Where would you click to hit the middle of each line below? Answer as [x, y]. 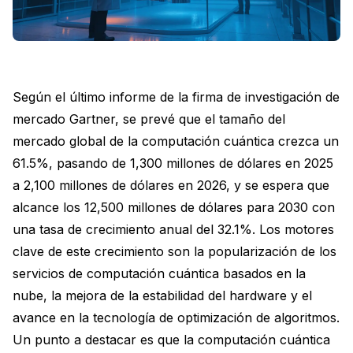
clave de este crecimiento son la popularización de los [175, 251]
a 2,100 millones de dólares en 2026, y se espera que [171, 185]
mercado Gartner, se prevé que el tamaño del [149, 119]
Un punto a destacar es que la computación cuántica [171, 339]
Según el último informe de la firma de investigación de [176, 97]
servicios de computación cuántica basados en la [159, 273]
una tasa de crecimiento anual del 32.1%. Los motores [173, 229]
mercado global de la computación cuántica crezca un [176, 141]
